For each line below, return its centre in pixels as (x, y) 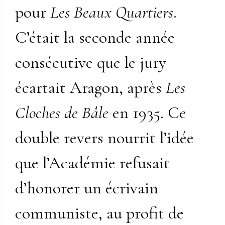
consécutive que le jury (91, 62)
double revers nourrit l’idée (105, 138)
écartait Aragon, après (91, 87)
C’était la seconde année (95, 37)
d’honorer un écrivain (87, 188)
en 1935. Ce (148, 113)
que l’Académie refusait (93, 163)
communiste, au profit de (100, 213)
